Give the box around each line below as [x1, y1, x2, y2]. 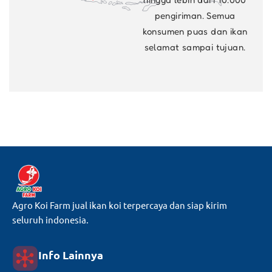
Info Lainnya [38, 248, 103, 262]
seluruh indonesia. [12, 213, 89, 225]
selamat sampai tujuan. [144, 41, 246, 53]
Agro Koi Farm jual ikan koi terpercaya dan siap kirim [12, 199, 227, 211]
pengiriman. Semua [154, 9, 236, 21]
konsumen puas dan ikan [142, 25, 248, 37]
